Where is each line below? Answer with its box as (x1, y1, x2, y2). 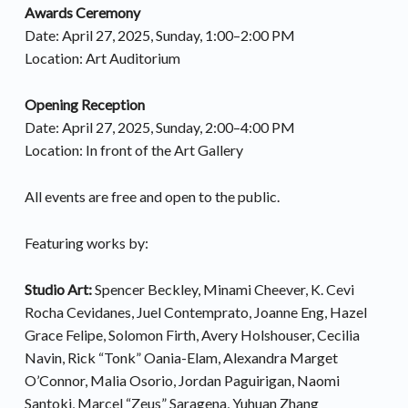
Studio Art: (24, 280, 92, 298)
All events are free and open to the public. (24, 187, 280, 205)
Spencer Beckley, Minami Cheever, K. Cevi (91, 280, 354, 298)
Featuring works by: (24, 233, 148, 251)
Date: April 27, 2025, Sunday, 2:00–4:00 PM (24, 118, 295, 137)
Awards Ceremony (24, 4, 140, 22)
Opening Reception (24, 96, 145, 114)
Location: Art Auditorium (24, 49, 180, 67)
